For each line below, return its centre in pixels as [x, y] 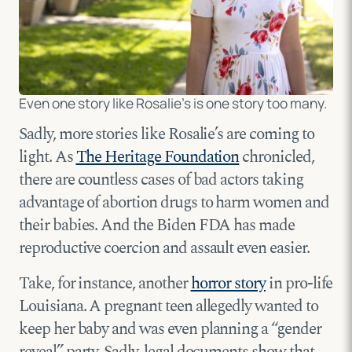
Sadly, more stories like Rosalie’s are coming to [167, 135]
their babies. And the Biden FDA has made [157, 226]
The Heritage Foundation [158, 158]
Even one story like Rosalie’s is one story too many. [173, 103]
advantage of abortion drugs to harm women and [174, 203]
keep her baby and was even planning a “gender [170, 330]
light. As [48, 158]
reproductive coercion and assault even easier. [164, 249]
